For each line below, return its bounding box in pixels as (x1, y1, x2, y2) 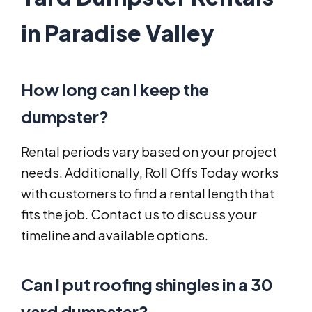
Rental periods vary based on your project (21, 143, 277, 160)
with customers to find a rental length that (21, 185, 274, 202)
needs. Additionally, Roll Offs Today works (21, 164, 279, 181)
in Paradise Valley (21, 19, 214, 47)
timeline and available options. (21, 227, 208, 244)
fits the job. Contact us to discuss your (21, 206, 257, 223)
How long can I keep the (21, 79, 209, 100)
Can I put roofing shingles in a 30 (21, 274, 273, 295)
